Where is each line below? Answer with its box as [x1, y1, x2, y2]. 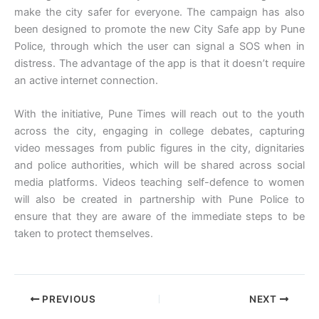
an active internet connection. [14, 73, 158, 87]
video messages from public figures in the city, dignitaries [14, 141, 305, 155]
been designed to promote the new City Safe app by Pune [14, 22, 305, 36]
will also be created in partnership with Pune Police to [14, 192, 305, 206]
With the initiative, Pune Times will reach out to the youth [14, 107, 305, 120]
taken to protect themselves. [14, 226, 153, 240]
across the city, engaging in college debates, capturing [14, 124, 305, 137]
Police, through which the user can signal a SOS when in [14, 39, 305, 53]
